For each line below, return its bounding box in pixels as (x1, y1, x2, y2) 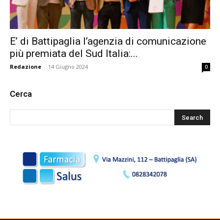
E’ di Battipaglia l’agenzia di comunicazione (10, 35, 206, 48)
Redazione (10, 63, 41, 71)
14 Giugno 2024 (48, 63, 88, 71)
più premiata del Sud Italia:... (10, 48, 138, 60)
